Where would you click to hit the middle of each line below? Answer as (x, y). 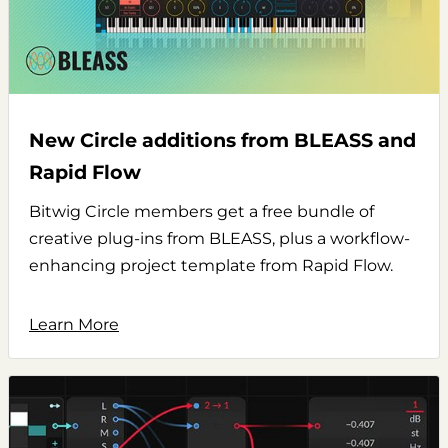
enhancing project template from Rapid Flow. (211, 265)
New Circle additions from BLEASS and (222, 139)
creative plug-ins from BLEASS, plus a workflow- (219, 238)
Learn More (74, 324)
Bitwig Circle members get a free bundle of (201, 211)
